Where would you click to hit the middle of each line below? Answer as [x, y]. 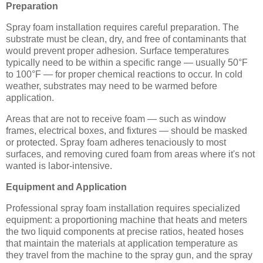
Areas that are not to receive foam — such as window [116, 119]
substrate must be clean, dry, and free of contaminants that [126, 39]
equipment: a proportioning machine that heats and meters [127, 220]
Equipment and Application [66, 187]
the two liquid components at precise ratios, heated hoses [125, 231]
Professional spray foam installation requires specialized [123, 208]
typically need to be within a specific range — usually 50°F [127, 63]
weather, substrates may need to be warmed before [112, 86]
